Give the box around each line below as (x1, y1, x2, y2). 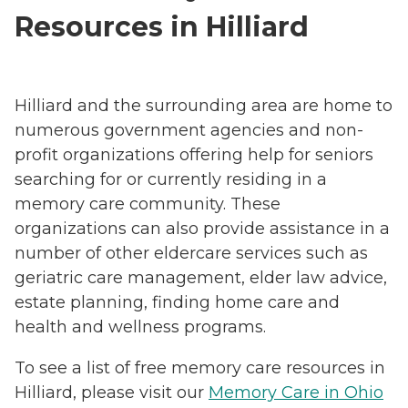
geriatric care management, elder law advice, (15, 268, 387, 289)
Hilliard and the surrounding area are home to (15, 96, 393, 117)
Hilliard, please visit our (15, 382, 209, 403)
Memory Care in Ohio (209, 382, 383, 403)
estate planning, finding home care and (15, 292, 340, 313)
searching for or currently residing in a (15, 169, 327, 190)
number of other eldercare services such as (15, 243, 368, 264)
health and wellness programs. (15, 317, 266, 338)
